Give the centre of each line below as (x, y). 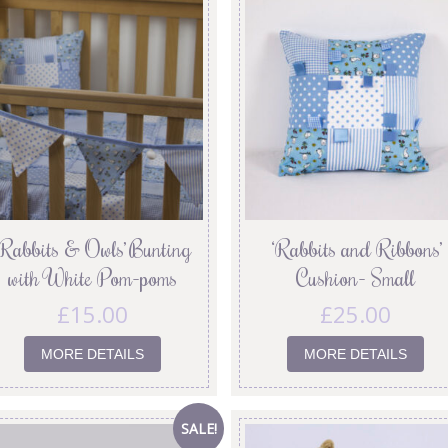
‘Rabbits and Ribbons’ (356, 249)
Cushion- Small (356, 278)
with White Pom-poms (92, 278)
